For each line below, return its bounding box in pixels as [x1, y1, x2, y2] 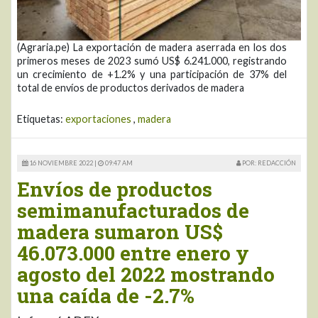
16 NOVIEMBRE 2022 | [28, 159, 98, 167]
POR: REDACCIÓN [241, 159, 296, 167]
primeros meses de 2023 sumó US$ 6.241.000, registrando [17, 55, 287, 67]
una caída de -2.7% [17, 283, 194, 309]
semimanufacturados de [17, 197, 249, 224]
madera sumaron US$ [17, 219, 223, 245]
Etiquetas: [17, 113, 65, 125]
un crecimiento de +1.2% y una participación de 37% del [17, 68, 287, 80]
